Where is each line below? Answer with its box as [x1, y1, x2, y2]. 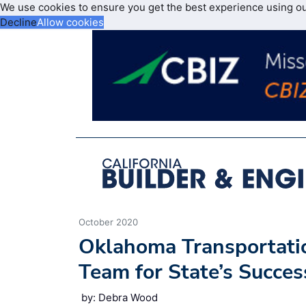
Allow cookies [37, 16, 104, 29]
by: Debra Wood [81, 290, 158, 304]
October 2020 [79, 216, 138, 227]
